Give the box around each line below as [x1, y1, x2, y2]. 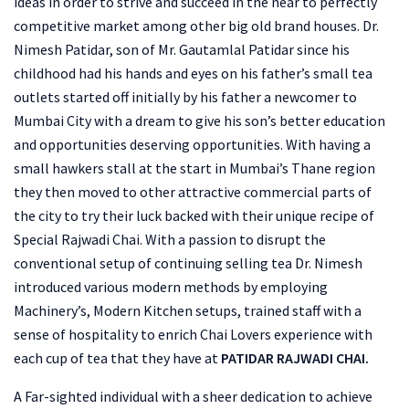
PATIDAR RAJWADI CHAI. [221, 348, 369, 367]
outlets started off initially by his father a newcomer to [14, 87, 357, 106]
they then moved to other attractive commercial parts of [14, 182, 372, 201]
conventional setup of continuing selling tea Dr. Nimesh [14, 253, 362, 272]
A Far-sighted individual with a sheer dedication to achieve [14, 386, 372, 405]
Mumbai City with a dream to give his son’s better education [14, 110, 385, 130]
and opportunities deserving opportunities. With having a [14, 134, 371, 153]
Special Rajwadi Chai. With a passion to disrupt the [14, 229, 326, 248]
